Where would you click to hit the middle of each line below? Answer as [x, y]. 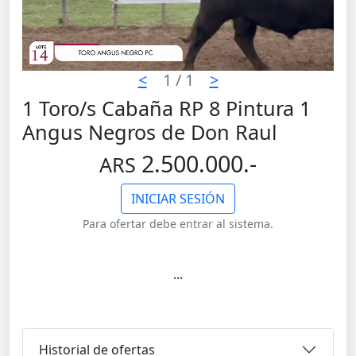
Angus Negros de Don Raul [150, 132]
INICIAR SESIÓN [178, 199]
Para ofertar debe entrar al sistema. [178, 224]
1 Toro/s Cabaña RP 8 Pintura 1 [166, 108]
